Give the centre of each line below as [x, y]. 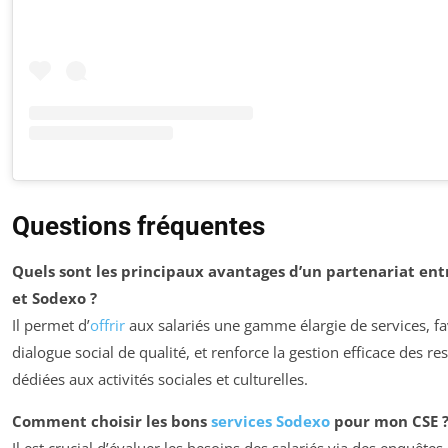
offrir [107, 324]
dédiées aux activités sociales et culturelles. [160, 378]
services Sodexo [270, 420]
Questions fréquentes [138, 225]
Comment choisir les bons [111, 420]
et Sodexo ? [54, 297]
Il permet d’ [51, 324]
